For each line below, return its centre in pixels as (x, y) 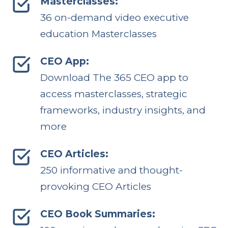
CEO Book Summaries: (97, 214)
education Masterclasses (98, 34)
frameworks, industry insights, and (123, 110)
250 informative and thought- (111, 170)
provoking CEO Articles (95, 186)
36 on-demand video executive (114, 17)
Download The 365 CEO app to (114, 77)
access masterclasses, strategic (113, 94)
